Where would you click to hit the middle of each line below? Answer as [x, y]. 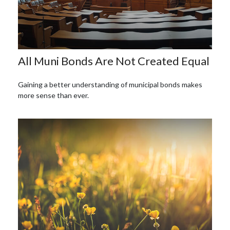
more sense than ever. [53, 95]
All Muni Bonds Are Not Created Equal [114, 61]
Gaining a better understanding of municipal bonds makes [110, 84]
